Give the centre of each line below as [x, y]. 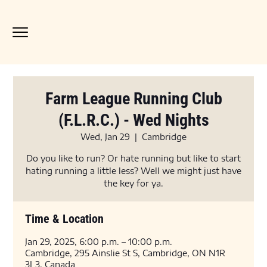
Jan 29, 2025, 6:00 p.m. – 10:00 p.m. [99, 242]
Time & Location [65, 219]
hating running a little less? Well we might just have [133, 171]
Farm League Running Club [133, 99]
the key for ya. [133, 183]
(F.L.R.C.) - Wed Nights [133, 120]
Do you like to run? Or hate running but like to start [133, 158]
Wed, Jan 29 [105, 137]
